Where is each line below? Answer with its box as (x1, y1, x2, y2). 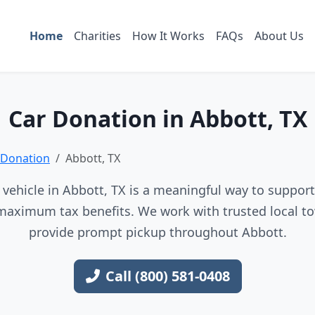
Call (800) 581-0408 (105, 266, 230, 285)
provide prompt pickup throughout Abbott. (28, 224, 287, 240)
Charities (73, 27, 121, 44)
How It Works (131, 27, 205, 44)
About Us (254, 27, 304, 44)
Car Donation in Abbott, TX (8, 103, 307, 134)
